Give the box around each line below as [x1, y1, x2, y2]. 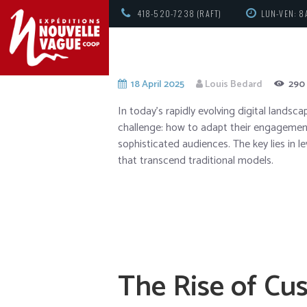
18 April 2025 [130, 77, 184, 93]
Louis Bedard [204, 77, 262, 93]
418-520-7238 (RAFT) [136, 8, 222, 20]
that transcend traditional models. [118, 151, 273, 171]
